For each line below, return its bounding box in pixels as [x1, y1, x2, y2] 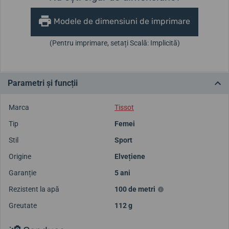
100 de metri [114, 185, 155, 193]
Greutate [9, 201, 37, 210]
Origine [9, 152, 31, 161]
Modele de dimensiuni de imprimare [54, 16, 190, 26]
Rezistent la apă [9, 185, 59, 193]
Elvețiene [114, 152, 145, 161]
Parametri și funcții [8, 78, 78, 88]
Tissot [114, 103, 134, 111]
